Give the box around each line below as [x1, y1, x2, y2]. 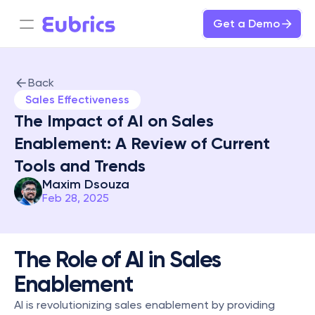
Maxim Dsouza [42, 176, 129, 192]
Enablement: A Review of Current [14, 133, 270, 153]
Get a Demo [213, 17, 280, 30]
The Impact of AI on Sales [14, 110, 214, 131]
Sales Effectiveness [25, 93, 129, 106]
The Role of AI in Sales [14, 246, 221, 273]
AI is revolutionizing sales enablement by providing [14, 298, 275, 311]
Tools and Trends [14, 155, 146, 176]
